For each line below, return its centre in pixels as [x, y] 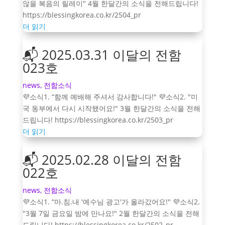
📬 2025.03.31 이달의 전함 [102, 54]
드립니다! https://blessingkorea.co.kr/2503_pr [98, 120]
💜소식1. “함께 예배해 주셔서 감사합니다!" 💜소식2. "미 [110, 96]
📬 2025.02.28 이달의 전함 [102, 159]
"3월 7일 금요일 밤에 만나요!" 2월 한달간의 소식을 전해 [111, 213]
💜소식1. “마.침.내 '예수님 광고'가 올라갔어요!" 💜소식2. [111, 201]
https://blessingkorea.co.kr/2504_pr [82, 15]
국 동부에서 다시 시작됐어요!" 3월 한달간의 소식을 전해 [111, 108]
